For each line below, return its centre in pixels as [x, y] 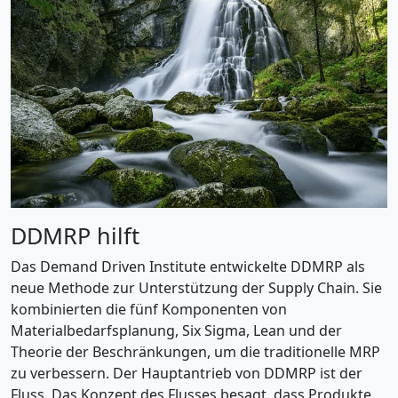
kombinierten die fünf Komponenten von [149, 309]
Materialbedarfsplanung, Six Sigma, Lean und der [176, 330]
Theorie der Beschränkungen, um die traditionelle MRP [195, 351]
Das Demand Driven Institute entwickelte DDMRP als [188, 266]
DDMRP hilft [75, 235]
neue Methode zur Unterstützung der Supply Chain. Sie [196, 287]
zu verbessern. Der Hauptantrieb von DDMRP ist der [187, 373]
